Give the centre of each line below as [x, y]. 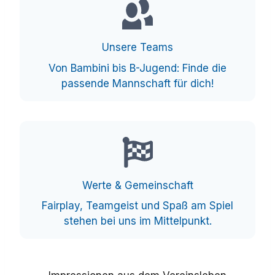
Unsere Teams [137, 48]
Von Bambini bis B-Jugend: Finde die [137, 68]
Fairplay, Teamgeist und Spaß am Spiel [137, 206]
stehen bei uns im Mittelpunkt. [137, 221]
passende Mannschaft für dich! [137, 83]
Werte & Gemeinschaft [137, 185]
